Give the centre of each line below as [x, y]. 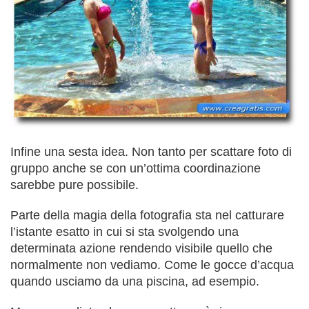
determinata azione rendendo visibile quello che [141, 248]
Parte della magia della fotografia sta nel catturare [147, 215]
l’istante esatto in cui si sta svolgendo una [124, 231]
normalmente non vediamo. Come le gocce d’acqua [152, 265]
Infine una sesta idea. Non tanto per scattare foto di [151, 151]
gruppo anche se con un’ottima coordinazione [136, 168]
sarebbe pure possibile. [74, 185]
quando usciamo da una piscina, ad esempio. [135, 281]
